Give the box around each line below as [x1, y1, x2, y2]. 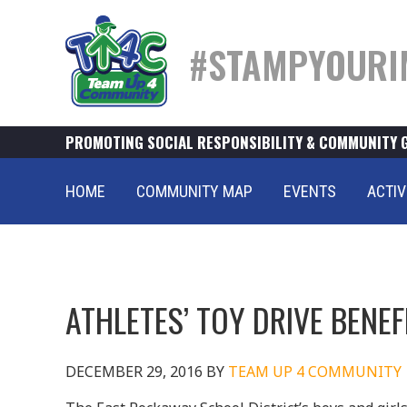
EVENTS [283, 182, 336, 201]
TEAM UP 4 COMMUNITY [228, 362, 402, 382]
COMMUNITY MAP [136, 182, 253, 201]
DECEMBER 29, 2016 [65, 362, 203, 382]
